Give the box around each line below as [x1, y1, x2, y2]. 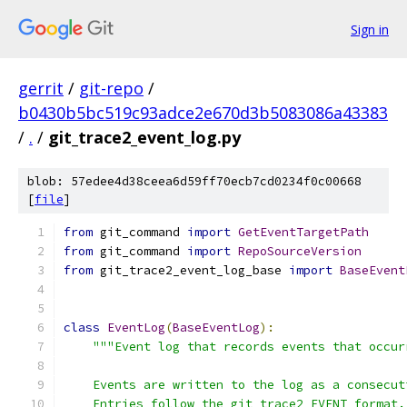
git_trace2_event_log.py [48, 126, 241, 148]
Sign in [351, 20, 389, 38]
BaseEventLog [173, 320, 260, 335]
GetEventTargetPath [238, 224, 369, 240]
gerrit [18, 77, 64, 99]
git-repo [79, 77, 144, 99]
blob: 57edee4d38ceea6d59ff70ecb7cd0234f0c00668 [27, 174, 362, 189]
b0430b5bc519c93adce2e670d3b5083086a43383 [18, 102, 388, 124]
